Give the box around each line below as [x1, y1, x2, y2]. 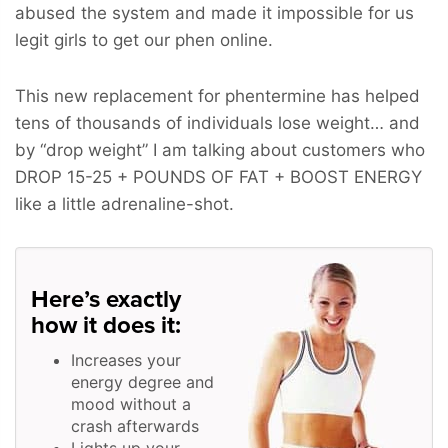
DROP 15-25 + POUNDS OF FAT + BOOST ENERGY [15, 166, 422, 187]
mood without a [71, 393, 191, 414]
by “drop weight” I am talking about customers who [15, 139, 425, 160]
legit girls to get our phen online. [15, 29, 273, 50]
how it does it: [31, 310, 181, 340]
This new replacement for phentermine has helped [15, 85, 420, 106]
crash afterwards [71, 415, 199, 436]
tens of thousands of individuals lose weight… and [15, 112, 420, 133]
